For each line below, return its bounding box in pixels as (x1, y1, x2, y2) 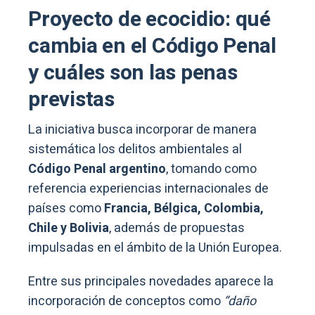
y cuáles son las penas (28, 57, 238, 89)
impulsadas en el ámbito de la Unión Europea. (28, 238, 282, 257)
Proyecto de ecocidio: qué (28, 4, 271, 35)
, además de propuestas (109, 218, 245, 238)
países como (28, 198, 104, 218)
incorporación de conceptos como (28, 291, 221, 311)
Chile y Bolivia (28, 218, 109, 238)
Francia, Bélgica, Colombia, (104, 198, 264, 218)
